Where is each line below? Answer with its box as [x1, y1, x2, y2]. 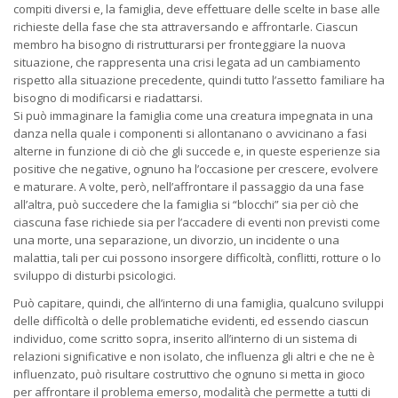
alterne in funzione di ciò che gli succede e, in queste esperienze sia [13, 143, 380, 160]
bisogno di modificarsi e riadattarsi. [13, 90, 203, 107]
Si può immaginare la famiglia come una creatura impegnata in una [13, 107, 373, 124]
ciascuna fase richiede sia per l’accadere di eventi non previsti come [13, 214, 380, 231]
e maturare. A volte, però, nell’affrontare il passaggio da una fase [13, 179, 364, 195]
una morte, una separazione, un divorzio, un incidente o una [13, 232, 339, 249]
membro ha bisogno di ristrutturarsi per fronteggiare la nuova [13, 36, 346, 53]
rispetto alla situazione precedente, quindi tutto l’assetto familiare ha [13, 72, 385, 89]
